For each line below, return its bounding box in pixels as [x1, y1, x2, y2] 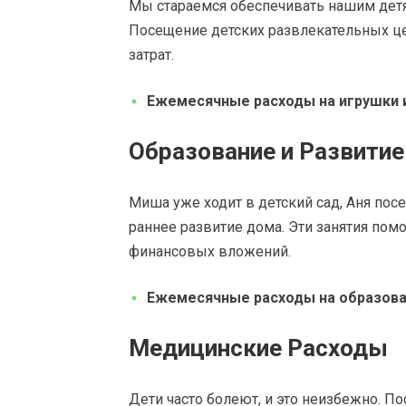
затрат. [129, 45, 174, 63]
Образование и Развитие [129, 137, 404, 165]
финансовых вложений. [129, 242, 291, 260]
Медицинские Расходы [129, 334, 388, 362]
